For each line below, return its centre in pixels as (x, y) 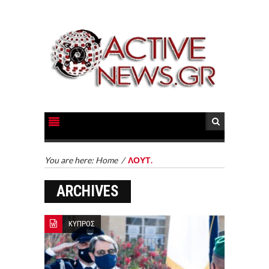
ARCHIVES (88, 191)
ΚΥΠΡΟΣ (82, 223)
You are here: (70, 160)
